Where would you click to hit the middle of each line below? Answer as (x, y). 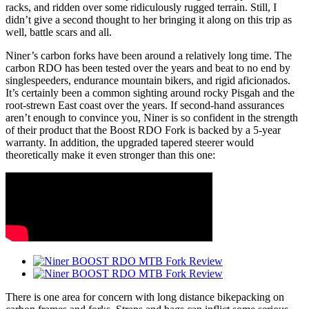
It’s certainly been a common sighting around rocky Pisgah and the (150, 92)
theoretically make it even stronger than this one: (110, 154)
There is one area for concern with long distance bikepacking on (145, 297)
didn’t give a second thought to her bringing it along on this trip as (149, 19)
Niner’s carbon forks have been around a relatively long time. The (149, 55)
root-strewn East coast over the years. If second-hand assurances (145, 105)
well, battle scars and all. (59, 32)
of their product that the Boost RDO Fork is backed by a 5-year (143, 130)
